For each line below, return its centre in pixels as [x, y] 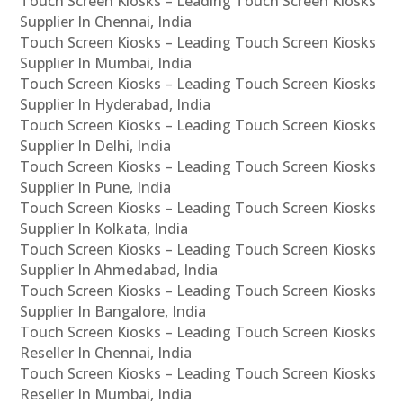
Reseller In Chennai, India [106, 352]
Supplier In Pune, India [96, 187]
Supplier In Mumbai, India [106, 63]
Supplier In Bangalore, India [113, 311]
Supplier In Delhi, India [96, 145]
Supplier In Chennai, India [106, 21]
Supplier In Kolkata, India [104, 228]
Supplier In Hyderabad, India [116, 104]
